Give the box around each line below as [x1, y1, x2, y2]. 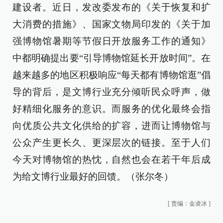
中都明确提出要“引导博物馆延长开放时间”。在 [12, 52, 211, 63]
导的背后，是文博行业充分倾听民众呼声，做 [12, 86, 211, 97]
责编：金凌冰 [171, 200, 207, 207]
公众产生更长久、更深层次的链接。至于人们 [12, 137, 211, 148]
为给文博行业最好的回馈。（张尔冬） [12, 171, 173, 182]
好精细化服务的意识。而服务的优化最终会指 [12, 103, 211, 114]
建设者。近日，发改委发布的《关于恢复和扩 [12, 1, 211, 12]
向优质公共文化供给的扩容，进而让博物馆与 [12, 120, 211, 131]
